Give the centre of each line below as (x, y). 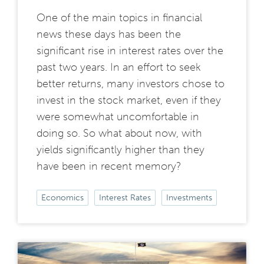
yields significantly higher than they (121, 149)
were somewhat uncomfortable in (118, 116)
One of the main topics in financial (119, 17)
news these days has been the (109, 34)
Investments (189, 197)
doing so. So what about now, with (119, 133)
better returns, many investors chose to (131, 83)
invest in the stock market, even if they (129, 100)
